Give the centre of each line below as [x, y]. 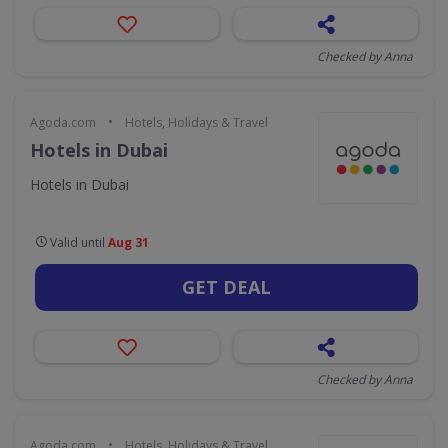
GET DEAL [226, 287]
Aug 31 [128, 242]
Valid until [77, 242]
